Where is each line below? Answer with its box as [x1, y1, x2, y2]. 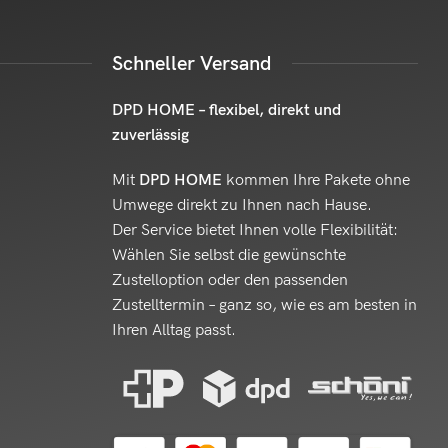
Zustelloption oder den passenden [111, 270, 348, 290]
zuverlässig [111, 125, 189, 145]
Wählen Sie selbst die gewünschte [111, 245, 346, 265]
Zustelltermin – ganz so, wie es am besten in [111, 295, 417, 315]
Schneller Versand [111, 51, 272, 76]
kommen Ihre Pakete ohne [221, 170, 410, 190]
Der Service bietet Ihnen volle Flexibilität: [111, 220, 398, 240]
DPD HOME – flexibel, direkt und [111, 100, 341, 120]
